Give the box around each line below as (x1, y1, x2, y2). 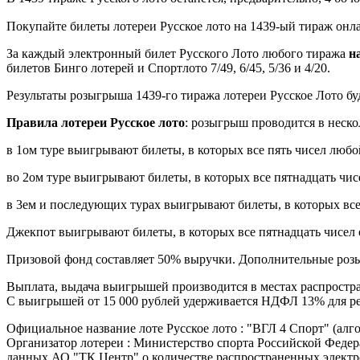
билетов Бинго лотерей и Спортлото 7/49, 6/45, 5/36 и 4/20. (6, 60, 330, 75)
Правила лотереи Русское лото (6, 115, 185, 129)
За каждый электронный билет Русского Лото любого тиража (6, 46, 349, 60)
